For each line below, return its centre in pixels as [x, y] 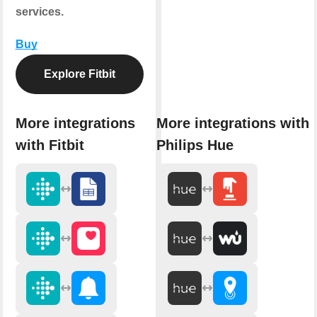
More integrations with [233, 123]
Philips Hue [195, 145]
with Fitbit [50, 145]
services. [39, 11]
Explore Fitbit [79, 74]
